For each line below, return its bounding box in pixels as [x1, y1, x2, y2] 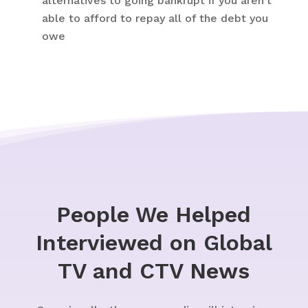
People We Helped [56, 201, 252, 228]
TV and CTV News [58, 258, 250, 284]
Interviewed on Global [35, 230, 272, 256]
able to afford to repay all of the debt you [41, 12, 268, 25]
